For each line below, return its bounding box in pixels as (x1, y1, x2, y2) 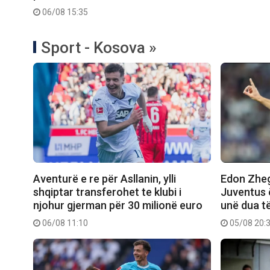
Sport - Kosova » (41, 39, 157, 57)
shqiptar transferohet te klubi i (33, 186, 181, 199)
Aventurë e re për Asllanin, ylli (33, 172, 176, 186)
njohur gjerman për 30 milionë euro (33, 199, 202, 212)
